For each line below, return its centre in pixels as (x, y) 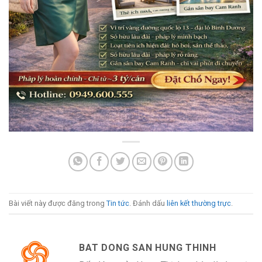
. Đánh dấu (148, 203)
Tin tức (118, 203)
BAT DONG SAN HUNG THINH (148, 248)
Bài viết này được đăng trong (58, 203)
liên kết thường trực (199, 203)
